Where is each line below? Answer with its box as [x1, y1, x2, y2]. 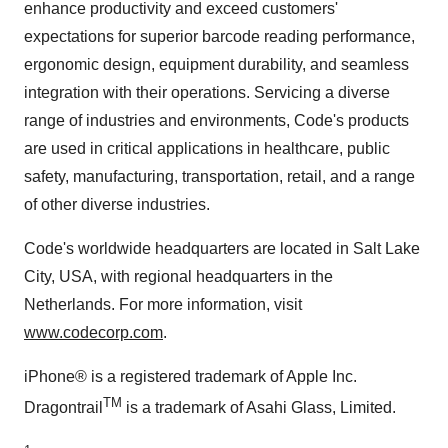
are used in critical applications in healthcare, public [24, 140, 390, 158]
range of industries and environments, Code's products [24, 112, 409, 130]
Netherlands [24, 296, 111, 314]
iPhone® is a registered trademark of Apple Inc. [24, 368, 357, 386]
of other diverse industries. [24, 196, 210, 214]
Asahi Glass [246, 399, 332, 417]
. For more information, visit [111, 296, 302, 314]
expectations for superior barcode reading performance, [24, 28, 415, 46]
